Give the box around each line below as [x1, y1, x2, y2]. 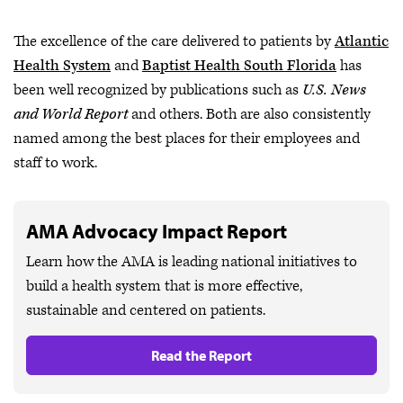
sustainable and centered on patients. [26, 300, 265, 320]
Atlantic [335, 31, 389, 51]
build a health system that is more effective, [26, 276, 302, 296]
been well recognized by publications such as [13, 80, 302, 100]
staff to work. [13, 153, 97, 173]
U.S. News [302, 80, 366, 100]
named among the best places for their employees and [13, 129, 360, 148]
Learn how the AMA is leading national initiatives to [26, 252, 357, 272]
